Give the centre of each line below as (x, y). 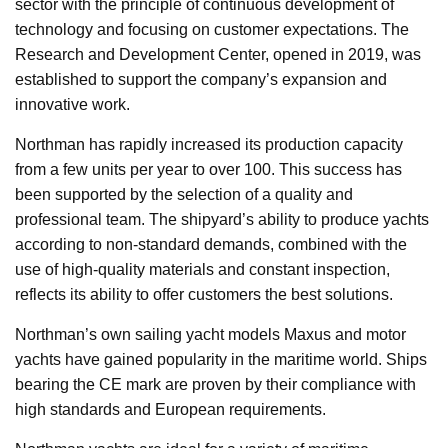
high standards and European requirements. (170, 409)
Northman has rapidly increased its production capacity (209, 144)
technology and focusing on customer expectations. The (212, 29)
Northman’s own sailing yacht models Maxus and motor (210, 334)
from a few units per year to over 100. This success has (208, 169)
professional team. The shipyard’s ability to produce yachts (222, 219)
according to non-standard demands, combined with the (211, 244)
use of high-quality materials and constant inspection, (202, 269)
